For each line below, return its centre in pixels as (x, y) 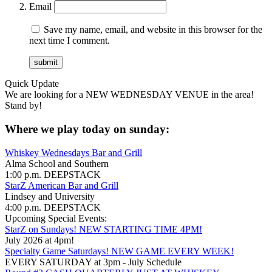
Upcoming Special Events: (56, 218)
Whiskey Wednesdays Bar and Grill (73, 152)
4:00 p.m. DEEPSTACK (53, 207)
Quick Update (32, 84)
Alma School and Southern (57, 163)
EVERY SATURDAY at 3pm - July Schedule (93, 262)
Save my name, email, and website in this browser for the (153, 30)
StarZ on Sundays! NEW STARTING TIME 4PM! (104, 229)
